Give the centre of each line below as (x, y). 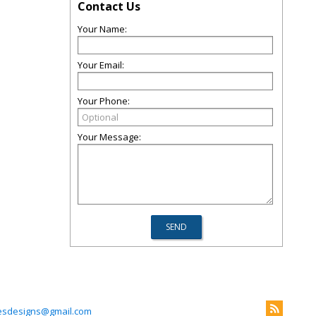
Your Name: (102, 29)
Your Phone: (104, 101)
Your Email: (101, 65)
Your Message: (109, 137)
